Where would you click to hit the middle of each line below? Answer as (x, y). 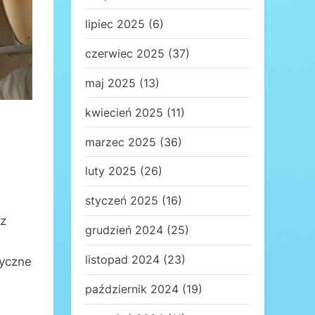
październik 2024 (132, 289)
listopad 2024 (122, 260)
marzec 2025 (121, 142)
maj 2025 (110, 83)
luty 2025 (111, 171)
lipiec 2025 (115, 24)
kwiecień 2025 (124, 112)
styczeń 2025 (122, 201)
